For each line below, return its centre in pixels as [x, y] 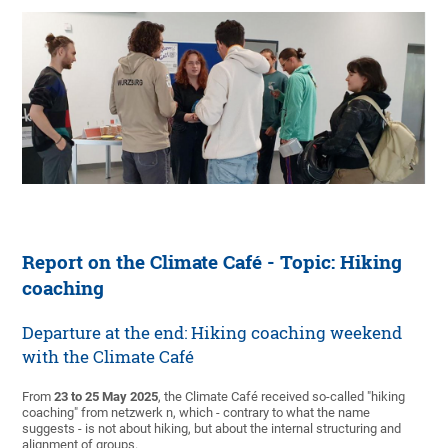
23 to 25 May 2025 [106, 397]
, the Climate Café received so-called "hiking [282, 397]
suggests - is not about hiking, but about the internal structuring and [212, 429]
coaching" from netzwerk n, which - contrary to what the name [196, 413]
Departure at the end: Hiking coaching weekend [212, 333]
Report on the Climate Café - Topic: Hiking [212, 262]
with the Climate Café [108, 357]
